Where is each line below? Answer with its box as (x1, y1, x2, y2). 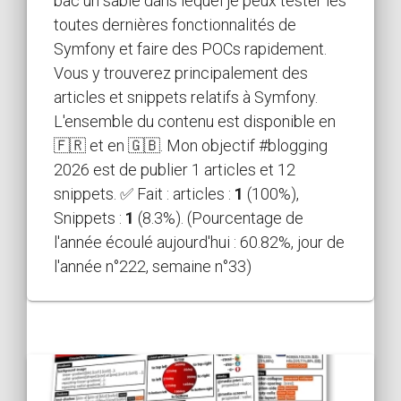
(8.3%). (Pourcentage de (134, 208, 303, 227)
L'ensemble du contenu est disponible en (54, 111, 336, 131)
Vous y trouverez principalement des (54, 63, 308, 82)
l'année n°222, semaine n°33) (54, 256, 252, 276)
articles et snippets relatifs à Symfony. (54, 87, 318, 107)
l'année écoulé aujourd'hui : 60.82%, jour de (54, 232, 345, 252)
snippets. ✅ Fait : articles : (54, 183, 235, 203)
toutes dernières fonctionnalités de (54, 14, 296, 34)
